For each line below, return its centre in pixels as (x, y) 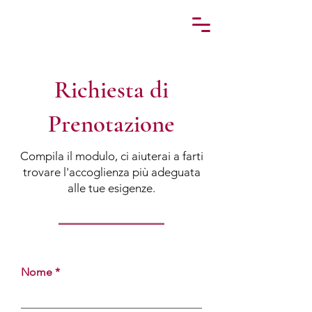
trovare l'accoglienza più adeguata (111, 172)
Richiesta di (111, 90)
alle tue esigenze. (111, 188)
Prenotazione (111, 124)
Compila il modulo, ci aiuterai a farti (111, 156)
